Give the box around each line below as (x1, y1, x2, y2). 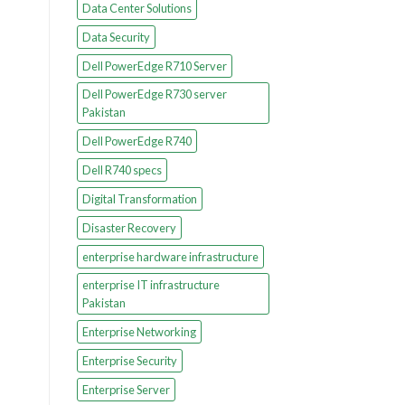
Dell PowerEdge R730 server (81, 86, 227, 101)
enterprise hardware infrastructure (81, 249, 259, 264)
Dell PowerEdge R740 (81, 133, 192, 148)
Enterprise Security (81, 353, 177, 368)
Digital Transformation (81, 191, 197, 206)
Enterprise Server (81, 381, 170, 397)
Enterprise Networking (81, 324, 196, 339)
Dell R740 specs (81, 162, 162, 177)
